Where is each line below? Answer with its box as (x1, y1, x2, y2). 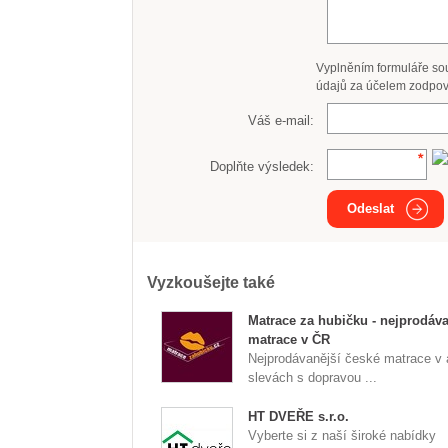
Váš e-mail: (248, 112, 315, 128)
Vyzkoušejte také (147, 274, 275, 291)
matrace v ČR (248, 332, 330, 347)
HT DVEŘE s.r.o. (248, 409, 349, 424)
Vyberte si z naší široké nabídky (248, 428, 436, 443)
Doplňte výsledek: (210, 158, 315, 174)
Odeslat (347, 201, 395, 216)
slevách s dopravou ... (248, 370, 377, 385)
